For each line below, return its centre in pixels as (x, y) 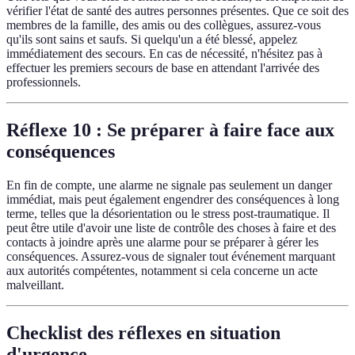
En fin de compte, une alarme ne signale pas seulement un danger (169, 185)
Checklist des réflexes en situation (143, 332)
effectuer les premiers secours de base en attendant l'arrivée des (163, 67)
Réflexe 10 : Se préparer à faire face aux (170, 130)
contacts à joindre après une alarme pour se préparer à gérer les (162, 242)
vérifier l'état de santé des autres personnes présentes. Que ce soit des (177, 10)
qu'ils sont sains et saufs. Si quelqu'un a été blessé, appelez (152, 39)
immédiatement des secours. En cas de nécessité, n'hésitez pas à (164, 53)
